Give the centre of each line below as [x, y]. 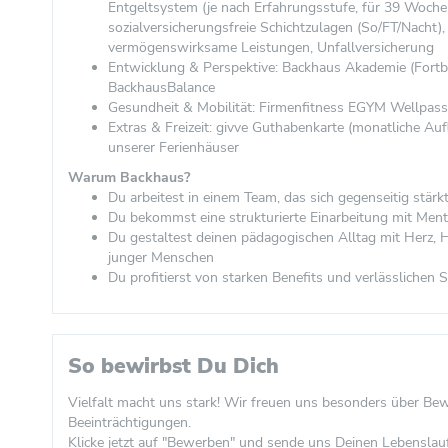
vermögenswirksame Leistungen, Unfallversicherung [271, 47]
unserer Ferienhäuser [173, 147]
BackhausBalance [161, 87]
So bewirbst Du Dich [173, 366]
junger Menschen [161, 257]
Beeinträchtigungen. [129, 422]
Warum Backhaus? [129, 177]
